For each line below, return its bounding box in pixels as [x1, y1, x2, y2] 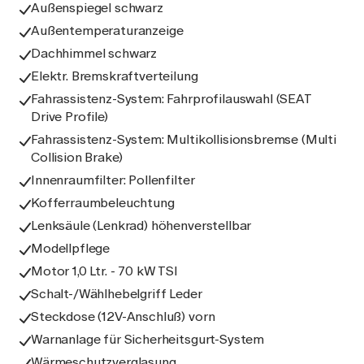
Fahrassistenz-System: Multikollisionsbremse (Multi [31, 132, 336, 147]
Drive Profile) [31, 109, 108, 124]
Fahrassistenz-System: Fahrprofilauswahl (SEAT [31, 91, 311, 106]
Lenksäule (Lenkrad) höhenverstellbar [31, 218, 252, 233]
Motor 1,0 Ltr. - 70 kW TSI [31, 263, 178, 279]
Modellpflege [31, 240, 110, 256]
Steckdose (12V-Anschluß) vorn [31, 309, 215, 324]
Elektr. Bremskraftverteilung [31, 68, 198, 84]
